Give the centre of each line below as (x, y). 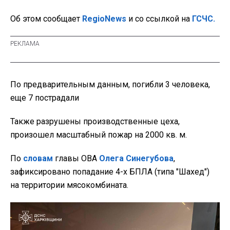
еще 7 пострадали (45, 98)
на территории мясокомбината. (69, 185)
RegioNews (104, 19)
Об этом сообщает (46, 19)
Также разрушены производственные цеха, (95, 122)
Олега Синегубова (136, 159)
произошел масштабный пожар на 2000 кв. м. (99, 135)
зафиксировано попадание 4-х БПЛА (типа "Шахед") (110, 172)
